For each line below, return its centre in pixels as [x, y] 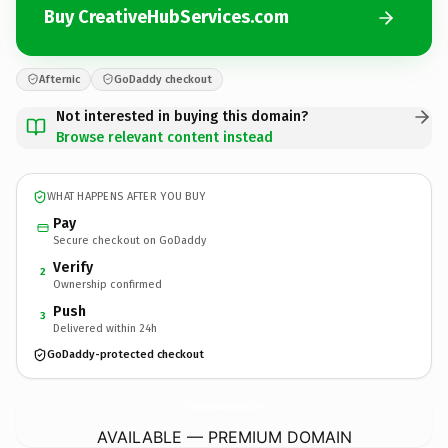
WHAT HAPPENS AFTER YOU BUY [126, 196]
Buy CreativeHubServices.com [166, 17]
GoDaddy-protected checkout [125, 354]
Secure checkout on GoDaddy [129, 240]
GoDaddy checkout [163, 79]
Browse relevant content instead [164, 137]
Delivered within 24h [105, 328]
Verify [73, 267]
